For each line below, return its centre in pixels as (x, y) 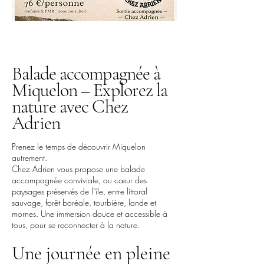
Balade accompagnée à (86, 73)
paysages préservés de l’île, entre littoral (80, 191)
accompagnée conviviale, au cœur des (79, 180)
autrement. (31, 158)
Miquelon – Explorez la (90, 90)
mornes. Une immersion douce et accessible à (90, 214)
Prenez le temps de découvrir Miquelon (79, 146)
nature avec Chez (70, 106)
